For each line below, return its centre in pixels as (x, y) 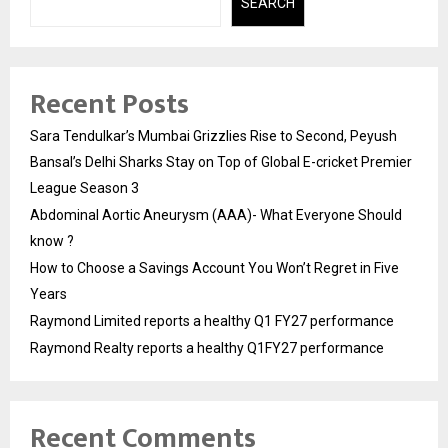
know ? (52, 240)
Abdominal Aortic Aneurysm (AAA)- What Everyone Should (216, 214)
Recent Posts (109, 104)
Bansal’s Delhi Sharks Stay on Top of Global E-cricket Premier (221, 161)
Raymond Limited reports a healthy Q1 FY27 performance (212, 320)
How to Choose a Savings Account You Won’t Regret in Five (214, 267)
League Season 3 (84, 187)
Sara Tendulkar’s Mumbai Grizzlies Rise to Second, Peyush (213, 135)
